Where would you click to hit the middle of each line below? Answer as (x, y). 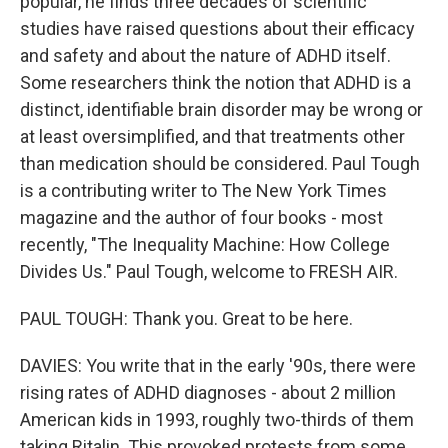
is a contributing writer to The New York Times (203, 190)
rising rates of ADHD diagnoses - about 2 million (208, 392)
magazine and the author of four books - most (201, 217)
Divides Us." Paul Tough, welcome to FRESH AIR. (209, 271)
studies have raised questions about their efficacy (217, 28)
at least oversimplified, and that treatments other (212, 136)
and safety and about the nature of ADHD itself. (205, 55)
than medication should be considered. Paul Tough (220, 163)
